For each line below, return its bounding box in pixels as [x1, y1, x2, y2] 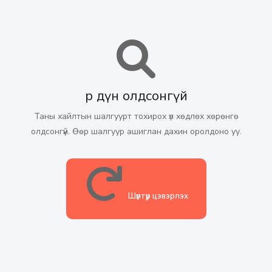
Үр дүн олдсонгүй [84, 87, 188, 105]
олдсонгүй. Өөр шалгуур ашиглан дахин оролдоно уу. [30, 126, 242, 137]
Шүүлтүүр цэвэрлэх [127, 191, 188, 202]
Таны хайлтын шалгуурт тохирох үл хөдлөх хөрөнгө [33, 110, 239, 122]
